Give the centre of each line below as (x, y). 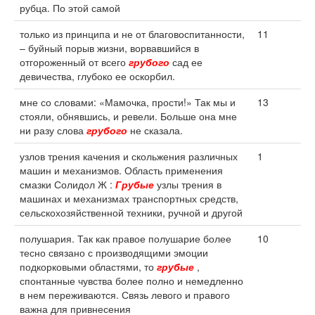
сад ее (186, 62)
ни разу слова (53, 130)
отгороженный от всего (74, 62)
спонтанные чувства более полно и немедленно (131, 281)
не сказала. (155, 130)
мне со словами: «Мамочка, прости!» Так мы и (128, 102)
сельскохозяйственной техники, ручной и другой (131, 212)
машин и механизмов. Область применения (121, 170)
